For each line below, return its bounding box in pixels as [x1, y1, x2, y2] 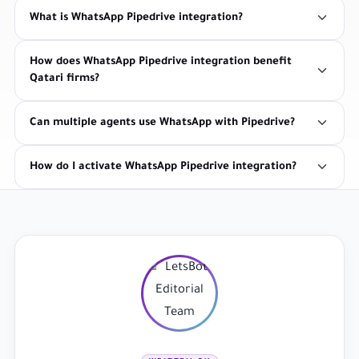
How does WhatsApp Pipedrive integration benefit [30, 55, 292, 68]
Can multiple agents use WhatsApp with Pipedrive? [30, 116, 295, 129]
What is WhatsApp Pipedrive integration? [30, 11, 243, 24]
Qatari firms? [30, 72, 99, 85]
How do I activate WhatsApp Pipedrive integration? [30, 160, 296, 173]
